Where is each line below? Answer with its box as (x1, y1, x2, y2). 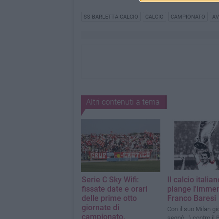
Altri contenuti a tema (86, 97, 160, 107)
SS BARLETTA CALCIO (83, 14, 138, 21)
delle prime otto (81, 193, 137, 203)
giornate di (81, 202, 119, 212)
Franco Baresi (167, 193, 216, 203)
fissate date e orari (81, 184, 148, 194)
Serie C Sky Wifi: (81, 175, 139, 184)
